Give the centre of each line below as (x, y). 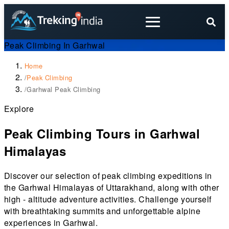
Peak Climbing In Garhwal (55, 45)
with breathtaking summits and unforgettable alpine (102, 211)
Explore (19, 109)
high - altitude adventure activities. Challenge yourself (108, 199)
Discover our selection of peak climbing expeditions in (108, 175)
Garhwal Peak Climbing (64, 89)
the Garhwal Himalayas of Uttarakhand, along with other (112, 187)
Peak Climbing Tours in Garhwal (102, 133)
